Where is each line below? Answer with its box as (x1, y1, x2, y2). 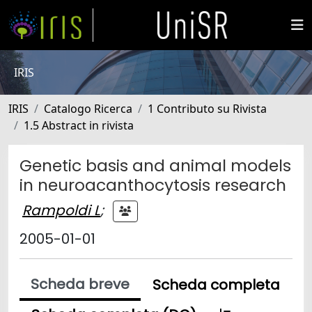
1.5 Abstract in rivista (24, 118, 134, 133)
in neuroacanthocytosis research (19, 173, 286, 196)
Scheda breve (31, 274, 130, 294)
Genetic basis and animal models (19, 154, 291, 177)
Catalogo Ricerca (44, 101, 132, 116)
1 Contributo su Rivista (148, 101, 267, 116)
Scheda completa (153, 275, 280, 295)
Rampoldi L (22, 200, 100, 220)
